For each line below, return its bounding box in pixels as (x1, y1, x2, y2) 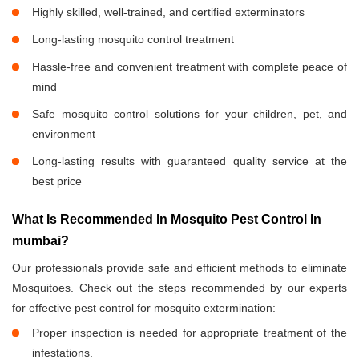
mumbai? (12, 234, 69, 248)
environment (32, 127, 95, 141)
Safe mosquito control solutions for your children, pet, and (32, 107, 347, 121)
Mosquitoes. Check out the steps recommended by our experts (12, 281, 347, 295)
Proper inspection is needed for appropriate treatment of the (32, 326, 347, 340)
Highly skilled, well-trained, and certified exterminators (32, 6, 305, 19)
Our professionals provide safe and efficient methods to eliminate (12, 261, 347, 275)
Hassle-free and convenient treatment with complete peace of (32, 60, 347, 74)
